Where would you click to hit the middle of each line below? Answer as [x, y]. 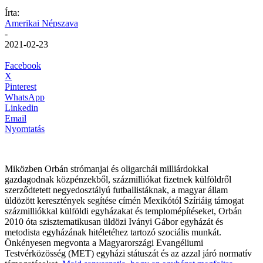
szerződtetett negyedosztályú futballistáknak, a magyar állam [116, 190]
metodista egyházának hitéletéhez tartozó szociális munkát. [113, 232]
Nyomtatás [25, 129]
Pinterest [21, 86]
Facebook [23, 65]
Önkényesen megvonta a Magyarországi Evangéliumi [104, 242]
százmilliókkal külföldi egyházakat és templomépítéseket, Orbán [123, 211]
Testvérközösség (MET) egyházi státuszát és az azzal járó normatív [128, 253]
